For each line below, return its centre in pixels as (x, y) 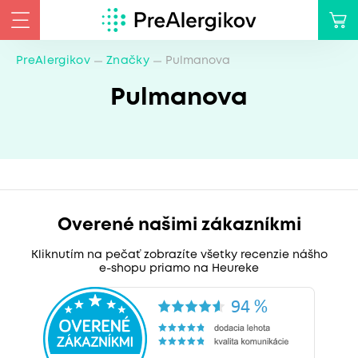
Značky (128, 61)
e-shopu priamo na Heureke (179, 268)
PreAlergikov (54, 61)
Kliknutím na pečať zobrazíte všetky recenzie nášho (179, 255)
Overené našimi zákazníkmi (179, 225)
